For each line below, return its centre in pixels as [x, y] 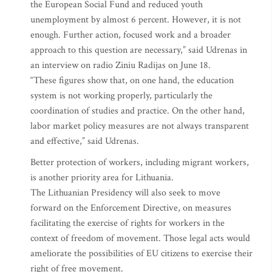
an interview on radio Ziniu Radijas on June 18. [121, 65]
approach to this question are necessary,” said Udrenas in [139, 50]
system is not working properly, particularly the [121, 96]
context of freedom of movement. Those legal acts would [140, 238]
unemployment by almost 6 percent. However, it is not [136, 20]
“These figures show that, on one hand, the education [132, 80]
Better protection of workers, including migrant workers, [140, 162]
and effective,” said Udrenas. [85, 141]
